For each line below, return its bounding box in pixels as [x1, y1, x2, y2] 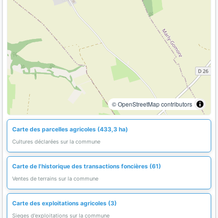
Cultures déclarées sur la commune [12, 138, 100, 145]
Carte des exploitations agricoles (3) [12, 200, 117, 207]
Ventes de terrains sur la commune [12, 175, 98, 182]
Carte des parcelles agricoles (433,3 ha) [12, 126, 128, 133]
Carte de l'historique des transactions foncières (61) [12, 163, 161, 170]
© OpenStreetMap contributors [112, 100, 192, 108]
